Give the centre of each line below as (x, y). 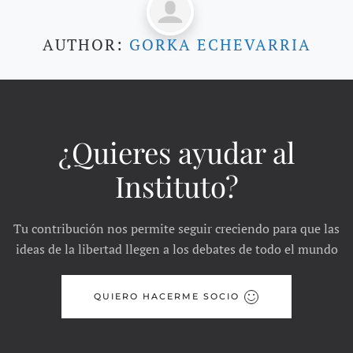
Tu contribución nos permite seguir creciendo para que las (176, 229)
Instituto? (176, 186)
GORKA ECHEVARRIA (220, 45)
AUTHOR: (85, 45)
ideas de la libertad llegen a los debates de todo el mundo (176, 249)
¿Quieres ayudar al (176, 152)
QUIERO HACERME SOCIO (167, 297)
